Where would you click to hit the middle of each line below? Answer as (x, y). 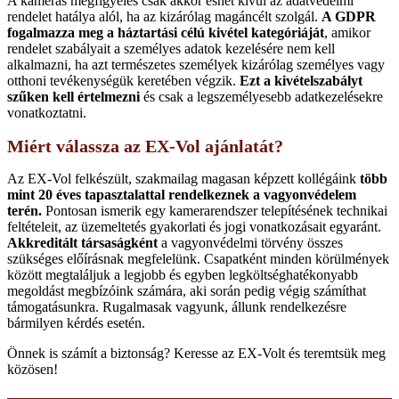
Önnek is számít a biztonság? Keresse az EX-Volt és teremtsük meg (196, 354)
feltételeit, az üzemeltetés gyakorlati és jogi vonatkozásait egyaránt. (194, 227)
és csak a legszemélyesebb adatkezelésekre (261, 97)
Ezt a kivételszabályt (299, 81)
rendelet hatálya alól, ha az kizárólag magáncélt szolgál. (164, 17)
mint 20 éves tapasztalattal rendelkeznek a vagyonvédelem (182, 195)
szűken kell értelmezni (73, 97)
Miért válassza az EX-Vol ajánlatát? (145, 146)
